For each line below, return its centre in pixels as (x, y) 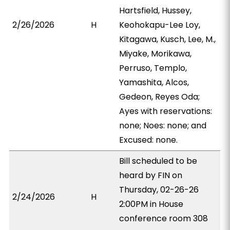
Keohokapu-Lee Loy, (160, 25)
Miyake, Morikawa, (156, 54)
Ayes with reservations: (166, 111)
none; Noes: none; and (163, 126)
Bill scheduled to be (158, 161)
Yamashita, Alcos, (154, 82)
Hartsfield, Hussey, (156, 11)
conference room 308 (164, 218)
